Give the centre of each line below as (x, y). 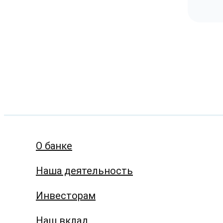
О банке (54, 146)
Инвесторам (66, 195)
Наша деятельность (84, 170)
